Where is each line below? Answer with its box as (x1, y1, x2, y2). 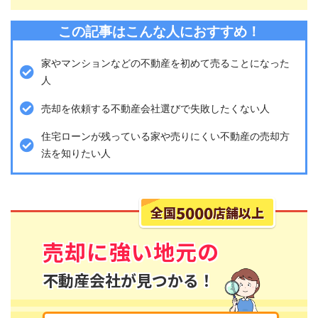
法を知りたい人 (41, 148, 111, 160)
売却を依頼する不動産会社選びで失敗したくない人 (41, 102, 270, 114)
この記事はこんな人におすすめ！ (57, 24, 261, 40)
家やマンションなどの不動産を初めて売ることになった (41, 57, 290, 70)
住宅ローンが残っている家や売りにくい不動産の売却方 (41, 131, 290, 143)
